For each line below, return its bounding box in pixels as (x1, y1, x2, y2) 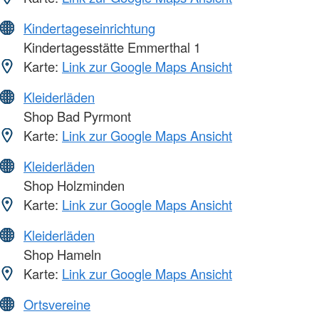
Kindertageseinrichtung (23, 19, 155, 38)
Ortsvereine (23, 295, 90, 314)
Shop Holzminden (20, 176, 125, 195)
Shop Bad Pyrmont (20, 107, 131, 126)
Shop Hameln (20, 245, 101, 264)
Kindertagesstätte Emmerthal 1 (20, 38, 201, 57)
